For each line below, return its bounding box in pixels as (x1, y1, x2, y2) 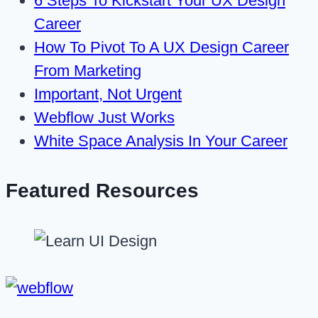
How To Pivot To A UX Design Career (34, 38, 289, 57)
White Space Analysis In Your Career (34, 132, 287, 150)
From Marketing (34, 62, 141, 80)
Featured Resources (6, 180, 199, 202)
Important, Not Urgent (34, 85, 182, 104)
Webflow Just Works (34, 109, 175, 127)
